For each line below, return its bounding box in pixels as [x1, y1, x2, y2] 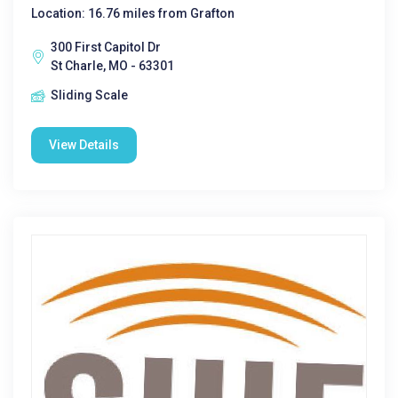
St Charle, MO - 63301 [51, 59, 174, 73]
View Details [49, 138, 119, 152]
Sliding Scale [51, 88, 128, 102]
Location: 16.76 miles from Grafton [31, 6, 235, 20]
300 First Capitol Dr [51, 40, 161, 54]
